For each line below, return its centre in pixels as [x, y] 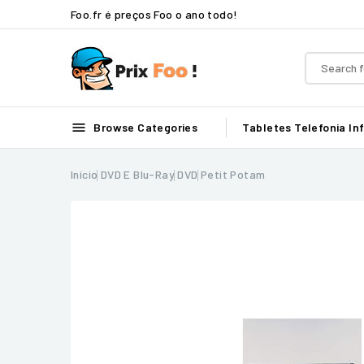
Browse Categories [145, 127]
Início [84, 174]
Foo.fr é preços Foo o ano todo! [154, 14]
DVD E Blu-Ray [138, 174]
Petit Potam [233, 174]
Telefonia [320, 127]
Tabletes [266, 127]
